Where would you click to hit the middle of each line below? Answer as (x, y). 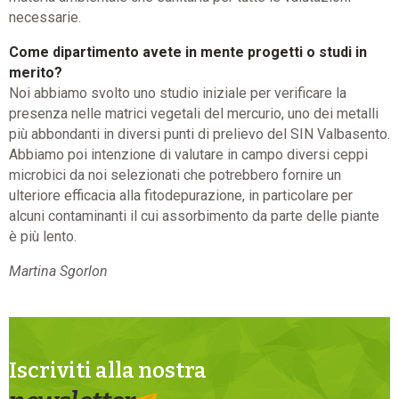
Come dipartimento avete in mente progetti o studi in (188, 53)
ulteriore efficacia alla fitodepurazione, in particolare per (181, 196)
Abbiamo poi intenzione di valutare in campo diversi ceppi (188, 155)
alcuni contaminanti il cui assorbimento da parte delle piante (194, 216)
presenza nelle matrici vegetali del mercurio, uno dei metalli (194, 114)
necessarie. (45, 18)
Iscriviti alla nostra (110, 371)
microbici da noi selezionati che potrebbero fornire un (175, 175)
